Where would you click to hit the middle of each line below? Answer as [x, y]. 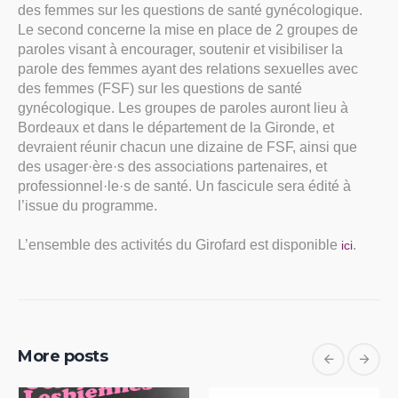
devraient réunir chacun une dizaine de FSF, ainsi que [187, 147]
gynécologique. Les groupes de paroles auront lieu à [183, 108]
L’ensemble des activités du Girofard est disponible [179, 245]
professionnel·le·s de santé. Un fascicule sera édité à [184, 187]
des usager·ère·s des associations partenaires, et [172, 167]
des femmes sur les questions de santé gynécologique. [190, 11]
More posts [63, 357]
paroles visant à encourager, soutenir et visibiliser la [180, 50]
